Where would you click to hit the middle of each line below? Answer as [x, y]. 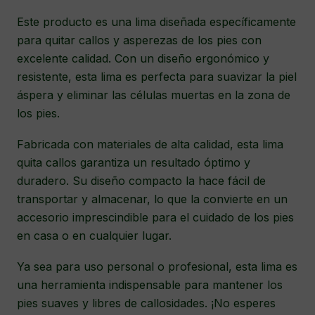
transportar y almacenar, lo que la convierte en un [152, 199]
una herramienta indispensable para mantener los [150, 285]
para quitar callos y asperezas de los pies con [139, 40]
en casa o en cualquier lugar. [94, 236]
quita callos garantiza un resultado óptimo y [134, 163]
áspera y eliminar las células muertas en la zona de [154, 95]
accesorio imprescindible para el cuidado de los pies [155, 218]
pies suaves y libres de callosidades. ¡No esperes [146, 303]
